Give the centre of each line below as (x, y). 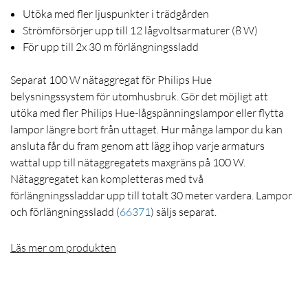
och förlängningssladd (63, 212)
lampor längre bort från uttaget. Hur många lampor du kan (146, 130)
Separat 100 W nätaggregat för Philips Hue (111, 80)
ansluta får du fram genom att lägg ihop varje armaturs (137, 146)
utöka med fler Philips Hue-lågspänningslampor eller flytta (147, 113)
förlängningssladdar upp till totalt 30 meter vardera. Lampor (151, 196)
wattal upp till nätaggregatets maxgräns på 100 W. (128, 163)
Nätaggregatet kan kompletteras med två (107, 179)
